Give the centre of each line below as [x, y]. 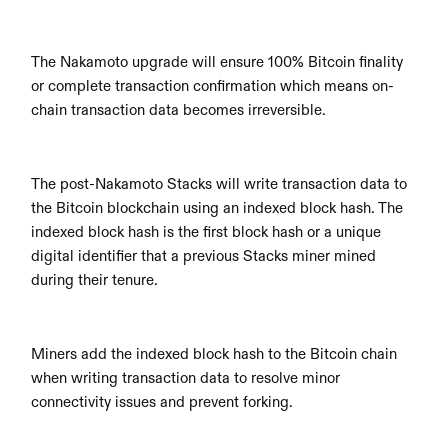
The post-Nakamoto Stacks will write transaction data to [219, 184]
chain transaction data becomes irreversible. [179, 110]
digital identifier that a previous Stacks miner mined [204, 256]
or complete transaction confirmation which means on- [213, 86]
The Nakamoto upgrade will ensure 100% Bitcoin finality [217, 62]
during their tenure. [95, 280]
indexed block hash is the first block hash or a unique [206, 232]
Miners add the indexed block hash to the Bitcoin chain [214, 354]
